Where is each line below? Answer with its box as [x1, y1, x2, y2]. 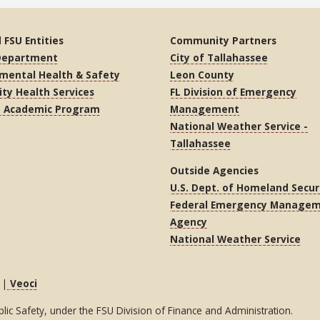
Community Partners [170, 33, 276, 47]
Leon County [170, 67, 234, 81]
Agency [170, 214, 207, 229]
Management [170, 101, 239, 116]
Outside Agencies [170, 163, 259, 177]
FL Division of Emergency [170, 84, 296, 99]
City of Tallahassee [170, 50, 268, 64]
